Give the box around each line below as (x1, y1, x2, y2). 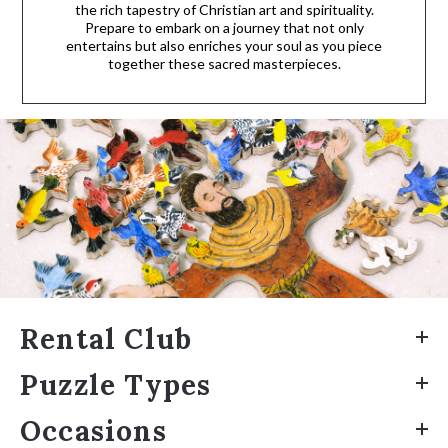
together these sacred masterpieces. (107, 55, 341, 72)
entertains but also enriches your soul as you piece (66, 37, 382, 54)
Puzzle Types (20, 367, 212, 404)
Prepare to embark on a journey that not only (84, 19, 364, 36)
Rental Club (20, 321, 193, 358)
